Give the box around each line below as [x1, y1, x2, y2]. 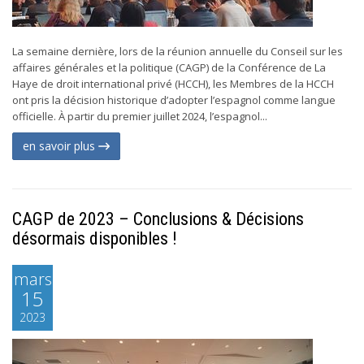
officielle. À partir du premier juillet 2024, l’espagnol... [12, 109, 267, 123]
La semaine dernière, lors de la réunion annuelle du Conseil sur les [12, 44, 343, 58]
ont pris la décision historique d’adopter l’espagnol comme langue [12, 93, 336, 107]
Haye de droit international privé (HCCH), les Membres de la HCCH [12, 76, 334, 91]
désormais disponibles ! [12, 228, 177, 249]
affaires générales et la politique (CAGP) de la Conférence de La [12, 60, 326, 75]
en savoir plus [23, 138, 98, 154]
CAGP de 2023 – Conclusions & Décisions [12, 209, 304, 229]
